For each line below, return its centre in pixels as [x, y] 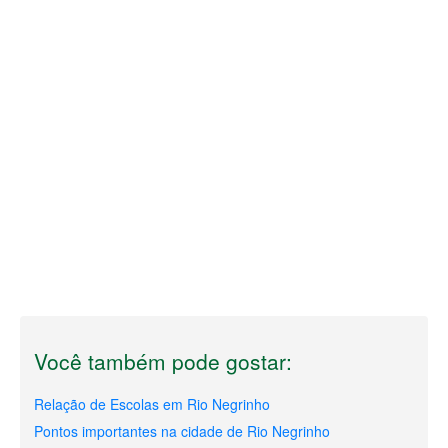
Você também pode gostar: [163, 361]
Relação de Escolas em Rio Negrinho [152, 404]
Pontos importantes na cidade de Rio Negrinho [182, 431]
